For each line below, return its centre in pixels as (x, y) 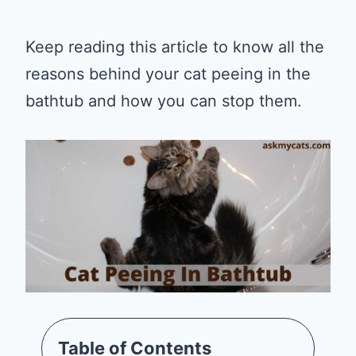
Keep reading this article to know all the (175, 47)
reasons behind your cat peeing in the (168, 74)
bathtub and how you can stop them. (164, 101)
